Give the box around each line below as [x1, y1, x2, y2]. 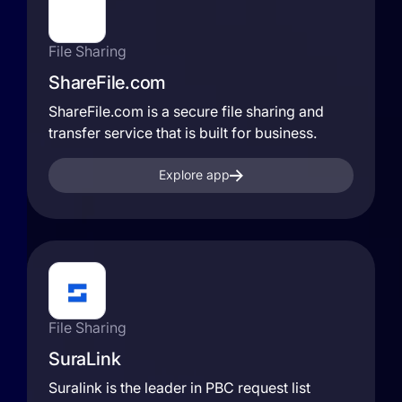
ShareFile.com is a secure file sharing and [48, 102, 324, 120]
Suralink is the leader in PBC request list [48, 379, 310, 397]
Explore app [158, 167, 230, 182]
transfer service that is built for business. [48, 124, 317, 142]
